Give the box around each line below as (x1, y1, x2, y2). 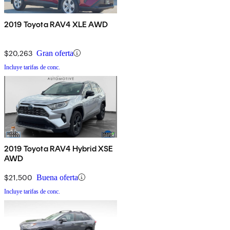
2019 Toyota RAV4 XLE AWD (4, 19, 108, 29)
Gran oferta (36, 48, 73, 57)
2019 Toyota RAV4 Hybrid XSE (4, 143, 113, 154)
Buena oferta (36, 172, 78, 182)
